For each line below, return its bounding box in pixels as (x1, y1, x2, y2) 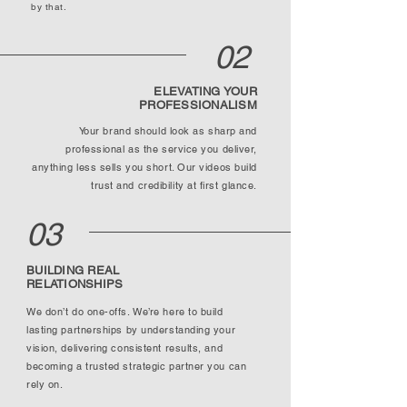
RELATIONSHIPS (26, 277, 124, 291)
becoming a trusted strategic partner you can (26, 360, 247, 372)
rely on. (26, 378, 64, 391)
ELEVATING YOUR (154, 84, 257, 98)
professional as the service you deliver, (65, 143, 257, 155)
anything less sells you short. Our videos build (32, 161, 257, 174)
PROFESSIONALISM (139, 98, 257, 112)
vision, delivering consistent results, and (26, 342, 223, 354)
